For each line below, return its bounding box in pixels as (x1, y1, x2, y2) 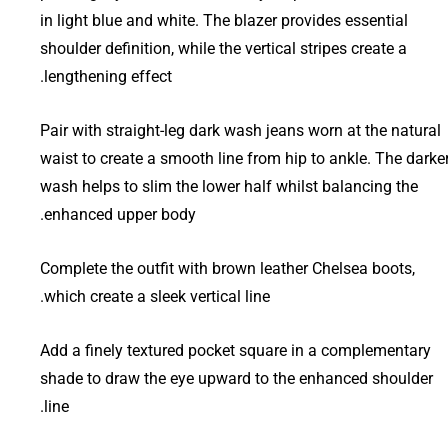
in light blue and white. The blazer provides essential (40, 10, 408, 30)
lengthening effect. (44, 66, 172, 86)
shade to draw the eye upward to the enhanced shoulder (40, 368, 433, 388)
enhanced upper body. (44, 204, 196, 224)
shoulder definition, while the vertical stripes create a (40, 38, 407, 58)
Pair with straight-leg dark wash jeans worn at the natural (40, 120, 441, 140)
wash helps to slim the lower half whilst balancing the (40, 176, 418, 196)
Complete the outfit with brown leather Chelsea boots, (40, 258, 415, 278)
